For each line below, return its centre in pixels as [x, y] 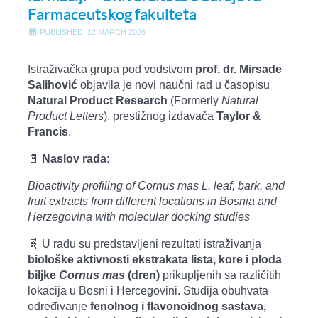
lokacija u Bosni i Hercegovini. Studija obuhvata [148, 290]
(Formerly [194, 100]
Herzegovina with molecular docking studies [139, 216]
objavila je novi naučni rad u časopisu [174, 84]
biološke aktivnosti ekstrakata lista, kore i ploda [155, 259]
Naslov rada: [76, 158]
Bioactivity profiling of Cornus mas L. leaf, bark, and [156, 185]
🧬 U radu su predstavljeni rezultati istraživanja [144, 243]
